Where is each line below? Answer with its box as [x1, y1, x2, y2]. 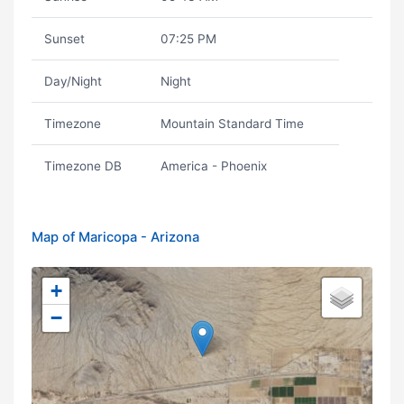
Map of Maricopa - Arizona [32, 229, 199, 245]
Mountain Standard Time [160, 116, 304, 131]
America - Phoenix [160, 159, 267, 173]
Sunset [43, 32, 85, 46]
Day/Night [43, 74, 102, 88]
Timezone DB [43, 159, 122, 173]
